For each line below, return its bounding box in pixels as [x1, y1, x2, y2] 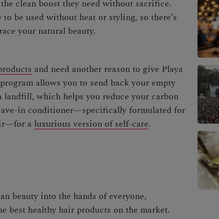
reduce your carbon [103, 89, 178, 103]
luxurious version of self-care [34, 117, 149, 131]
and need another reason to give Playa [32, 62, 183, 76]
